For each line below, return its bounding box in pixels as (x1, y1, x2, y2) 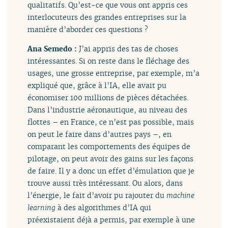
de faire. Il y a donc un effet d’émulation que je (27, 166, 195, 176)
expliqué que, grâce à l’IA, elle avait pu (27, 80, 167, 91)
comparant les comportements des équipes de (27, 141, 191, 152)
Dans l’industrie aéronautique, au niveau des (27, 105, 188, 115)
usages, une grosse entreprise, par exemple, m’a (27, 68, 200, 78)
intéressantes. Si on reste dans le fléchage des (27, 56, 190, 66)
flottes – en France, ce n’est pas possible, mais (27, 117, 194, 127)
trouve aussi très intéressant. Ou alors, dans (27, 178, 183, 188)
